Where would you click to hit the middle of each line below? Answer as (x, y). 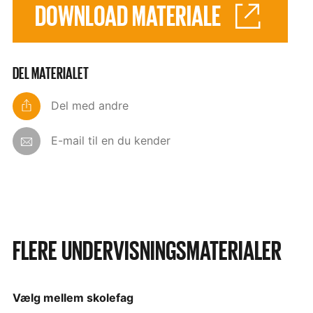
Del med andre (90, 106)
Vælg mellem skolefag (73, 298)
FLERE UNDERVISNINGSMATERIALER (147, 252)
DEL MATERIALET (51, 74)
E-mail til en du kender (111, 141)
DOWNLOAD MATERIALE (128, 17)
